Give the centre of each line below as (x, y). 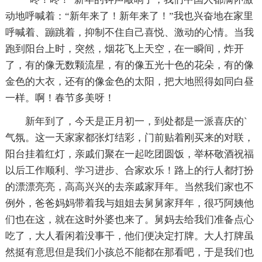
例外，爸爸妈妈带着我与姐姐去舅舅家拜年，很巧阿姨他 (129, 203)
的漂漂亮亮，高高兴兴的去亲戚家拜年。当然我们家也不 (129, 187)
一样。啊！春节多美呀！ (60, 98)
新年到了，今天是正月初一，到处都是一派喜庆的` (126, 121)
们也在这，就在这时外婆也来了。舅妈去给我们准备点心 (129, 219)
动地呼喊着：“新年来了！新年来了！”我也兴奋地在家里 (129, 16)
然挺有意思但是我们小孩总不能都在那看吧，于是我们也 (129, 252)
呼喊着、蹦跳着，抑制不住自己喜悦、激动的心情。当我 (129, 32)
